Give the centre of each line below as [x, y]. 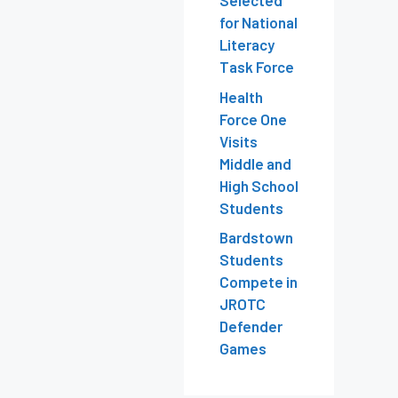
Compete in [259, 282]
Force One [253, 119]
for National [259, 23]
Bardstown [256, 238]
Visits [239, 141]
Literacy [247, 45]
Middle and [255, 163]
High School [259, 185]
